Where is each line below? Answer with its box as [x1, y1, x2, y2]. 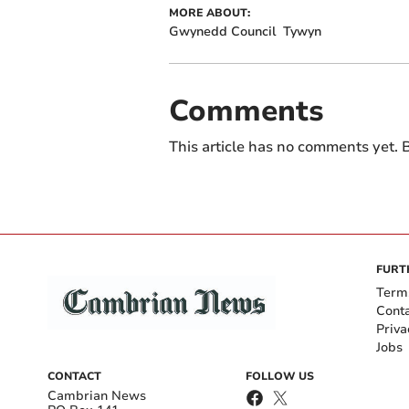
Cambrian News [47, 386, 146, 404]
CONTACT [47, 368, 101, 383]
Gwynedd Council [168, 22, 276, 40]
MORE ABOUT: [168, 5, 250, 20]
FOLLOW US [246, 368, 314, 383]
